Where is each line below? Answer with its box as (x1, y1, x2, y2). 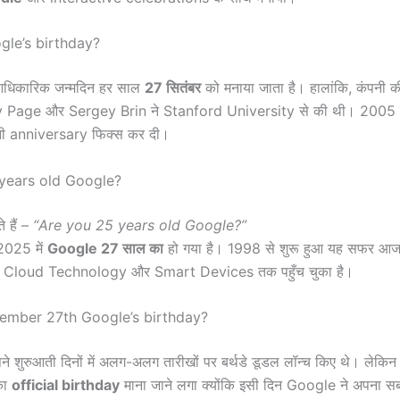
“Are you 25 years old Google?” (33, 215, 246, 234)
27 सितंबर (145, 79, 201, 97)
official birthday (12, 376, 120, 395)
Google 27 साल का (47, 238, 163, 257)
